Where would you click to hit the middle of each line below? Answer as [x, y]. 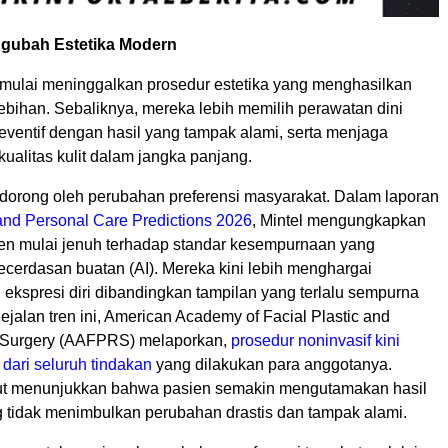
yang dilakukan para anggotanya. [272, 365]
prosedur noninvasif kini [315, 341]
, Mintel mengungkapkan [339, 221]
